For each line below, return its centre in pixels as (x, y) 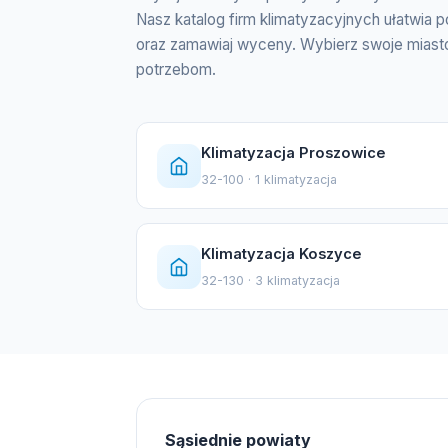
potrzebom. (176, 69)
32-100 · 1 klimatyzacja (269, 179)
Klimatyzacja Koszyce (281, 254)
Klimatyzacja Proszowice (293, 153)
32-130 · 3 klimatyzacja (270, 280)
